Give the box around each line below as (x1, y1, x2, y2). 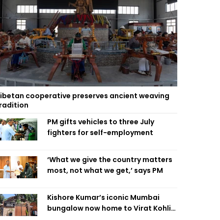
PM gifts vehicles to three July (47, 117, 154, 127)
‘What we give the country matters (47, 155, 172, 165)
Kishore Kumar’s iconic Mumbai (47, 192, 160, 202)
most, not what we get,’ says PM (47, 165, 163, 175)
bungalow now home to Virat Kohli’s (47, 203, 177, 213)
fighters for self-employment (47, 128, 153, 137)
